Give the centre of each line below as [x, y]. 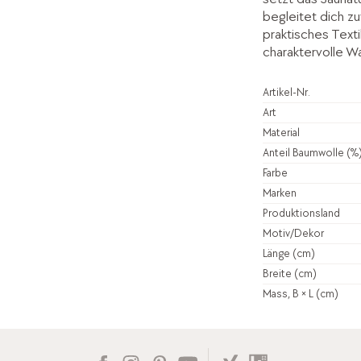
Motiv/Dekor [293, 233]
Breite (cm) [289, 273]
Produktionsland [301, 213]
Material [281, 132]
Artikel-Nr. [286, 92]
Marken [279, 193]
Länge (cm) [288, 253]
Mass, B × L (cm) [300, 293]
